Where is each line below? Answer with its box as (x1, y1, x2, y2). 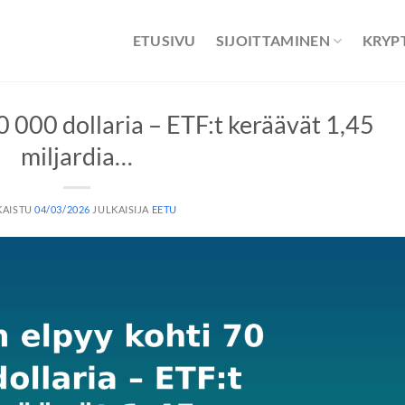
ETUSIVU (132, 32, 196, 49)
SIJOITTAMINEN (215, 32, 330, 49)
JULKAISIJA (92, 203, 152, 215)
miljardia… (21, 141, 134, 171)
